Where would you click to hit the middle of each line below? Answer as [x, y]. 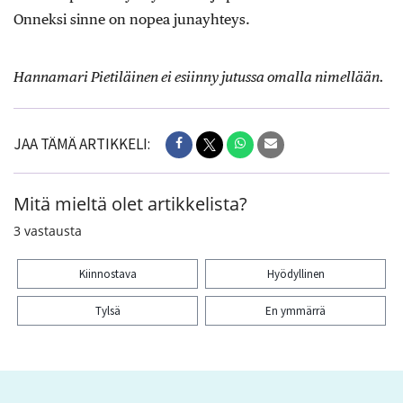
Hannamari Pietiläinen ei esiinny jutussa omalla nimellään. [199, 76]
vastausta [53, 231]
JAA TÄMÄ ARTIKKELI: [82, 144]
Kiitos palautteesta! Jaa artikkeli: [134, 355]
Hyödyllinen [296, 274]
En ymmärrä [296, 311]
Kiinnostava [107, 274]
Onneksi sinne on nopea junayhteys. [132, 19]
